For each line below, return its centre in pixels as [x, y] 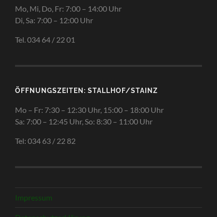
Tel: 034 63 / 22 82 [46, 140]
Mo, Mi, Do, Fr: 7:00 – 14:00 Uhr [69, 8]
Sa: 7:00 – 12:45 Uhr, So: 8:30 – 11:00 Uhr [84, 121]
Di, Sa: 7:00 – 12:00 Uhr [54, 20]
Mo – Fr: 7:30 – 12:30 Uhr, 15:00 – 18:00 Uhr [90, 109]
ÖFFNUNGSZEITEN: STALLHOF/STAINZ [87, 90]
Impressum [34, 197]
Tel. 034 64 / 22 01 [45, 39]
